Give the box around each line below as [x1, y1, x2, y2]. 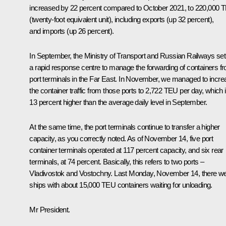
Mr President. [29, 205, 70, 214]
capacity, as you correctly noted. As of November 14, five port [29, 134, 213, 143]
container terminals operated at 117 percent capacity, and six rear [29, 145, 223, 154]
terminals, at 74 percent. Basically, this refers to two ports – [29, 157, 204, 166]
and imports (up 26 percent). [29, 26, 114, 35]
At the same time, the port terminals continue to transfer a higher [29, 122, 220, 131]
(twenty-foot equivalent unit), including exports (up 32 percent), [29, 15, 214, 24]
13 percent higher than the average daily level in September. [29, 97, 207, 106]
